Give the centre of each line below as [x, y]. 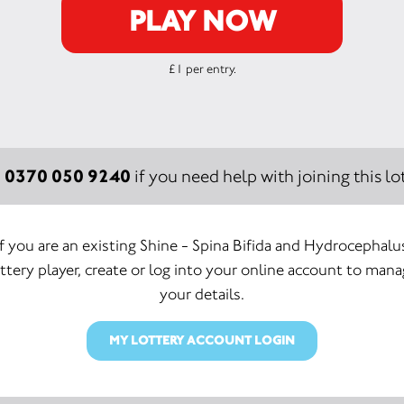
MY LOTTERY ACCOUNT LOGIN [202, 340]
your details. [202, 294]
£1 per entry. [202, 69]
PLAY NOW [202, 21]
